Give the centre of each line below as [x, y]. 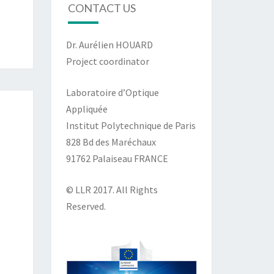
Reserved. [86, 206]
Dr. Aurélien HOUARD [109, 44]
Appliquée [87, 109]
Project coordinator [107, 61]
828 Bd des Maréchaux [111, 142]
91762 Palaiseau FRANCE [117, 158]
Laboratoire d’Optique [112, 92]
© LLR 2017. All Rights [112, 189]
